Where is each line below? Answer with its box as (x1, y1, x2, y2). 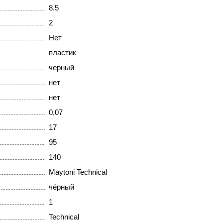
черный (48, 63, 74, 72)
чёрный (48, 183, 74, 192)
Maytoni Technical (48, 168, 107, 177)
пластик (48, 48, 76, 57)
